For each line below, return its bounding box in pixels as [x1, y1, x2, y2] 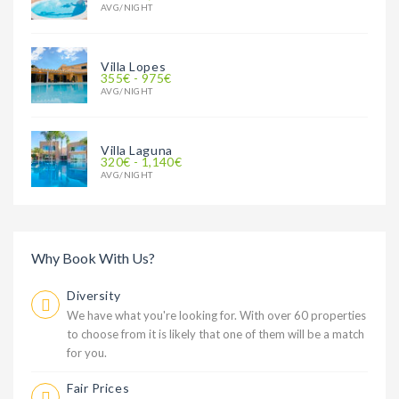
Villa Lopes [101, 58, 167, 74]
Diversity [67, 287, 122, 303]
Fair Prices [67, 379, 130, 395]
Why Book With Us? [31, 248, 155, 266]
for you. [67, 345, 107, 360]
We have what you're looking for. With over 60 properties [67, 307, 366, 322]
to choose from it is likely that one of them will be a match [67, 326, 364, 341]
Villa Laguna [101, 142, 173, 158]
